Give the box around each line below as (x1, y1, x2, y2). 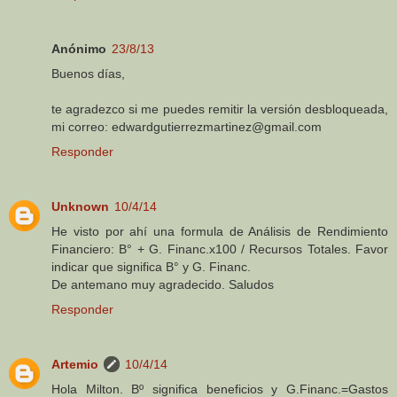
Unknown (51, 199, 109, 214)
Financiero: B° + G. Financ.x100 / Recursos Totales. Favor (51, 242, 388, 257)
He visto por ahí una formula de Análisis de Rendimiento (51, 224, 388, 239)
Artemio (51, 357, 98, 372)
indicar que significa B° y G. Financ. (51, 260, 251, 275)
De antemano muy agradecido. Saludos (51, 277, 274, 292)
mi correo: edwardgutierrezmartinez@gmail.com (51, 120, 322, 135)
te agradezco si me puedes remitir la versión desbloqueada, (51, 102, 388, 117)
